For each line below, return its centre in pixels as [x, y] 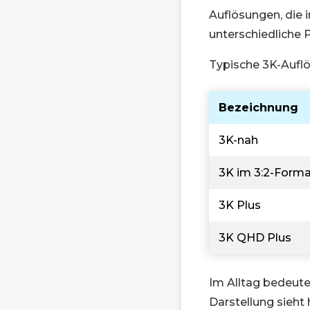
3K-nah [238, 140]
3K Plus [240, 205]
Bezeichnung [258, 108]
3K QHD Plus [255, 238]
